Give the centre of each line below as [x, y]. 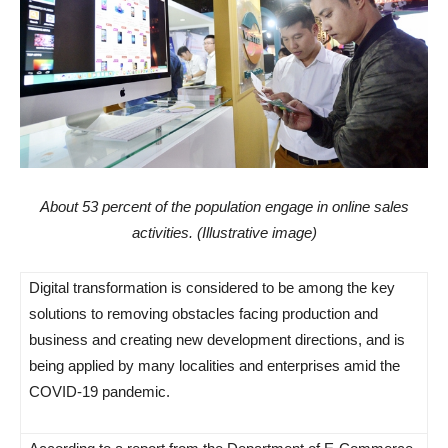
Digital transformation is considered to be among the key [212, 287]
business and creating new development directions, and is [217, 339]
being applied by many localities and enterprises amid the [214, 365]
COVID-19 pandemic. [99, 391]
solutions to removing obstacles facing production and [203, 313]
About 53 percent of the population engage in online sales [224, 206]
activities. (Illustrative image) [224, 232]
